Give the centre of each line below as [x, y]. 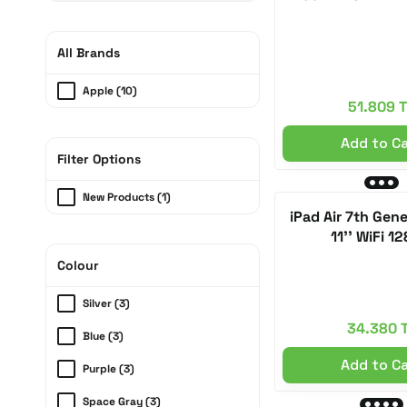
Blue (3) [103, 336]
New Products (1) [127, 197]
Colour [78, 265]
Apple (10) [110, 91]
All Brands [89, 53]
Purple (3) [109, 369]
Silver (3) [106, 303]
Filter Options [99, 159]
